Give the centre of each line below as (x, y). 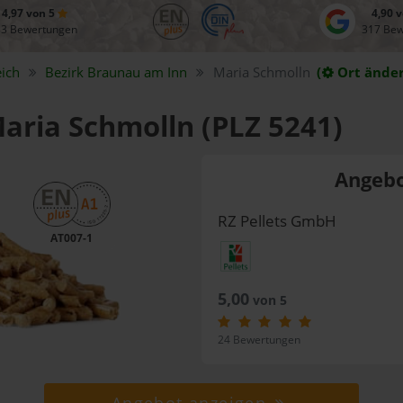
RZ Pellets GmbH (277, 221)
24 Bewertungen (259, 340)
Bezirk (67, 72)
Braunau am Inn (138, 72)
